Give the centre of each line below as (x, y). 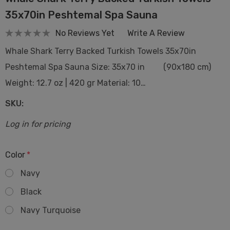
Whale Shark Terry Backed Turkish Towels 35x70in (101, 51)
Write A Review (156, 33)
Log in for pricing (38, 124)
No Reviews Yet (85, 33)
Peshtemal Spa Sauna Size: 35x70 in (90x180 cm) (108, 67)
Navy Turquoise (51, 210)
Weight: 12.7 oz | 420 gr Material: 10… (75, 83)
